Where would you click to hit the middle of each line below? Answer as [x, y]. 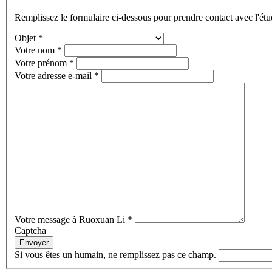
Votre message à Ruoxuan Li [71, 220]
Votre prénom [42, 63]
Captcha [30, 231]
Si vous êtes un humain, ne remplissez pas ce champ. [117, 255]
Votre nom [36, 50]
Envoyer [34, 243]
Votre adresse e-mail [54, 76]
